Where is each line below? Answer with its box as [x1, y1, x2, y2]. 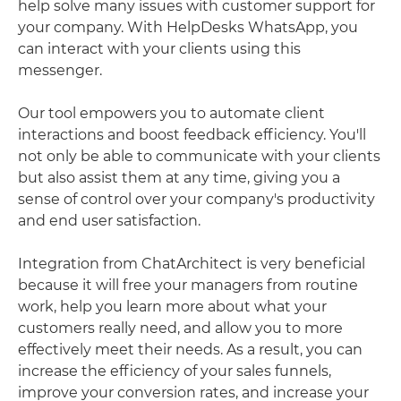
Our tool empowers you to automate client [18, 104, 325, 122]
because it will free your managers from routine [18, 276, 358, 294]
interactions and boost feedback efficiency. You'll [18, 125, 366, 143]
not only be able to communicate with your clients [18, 147, 380, 165]
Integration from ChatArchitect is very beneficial [18, 254, 365, 272]
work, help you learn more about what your [18, 297, 327, 315]
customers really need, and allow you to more [18, 319, 343, 337]
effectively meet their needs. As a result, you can [18, 340, 363, 358]
